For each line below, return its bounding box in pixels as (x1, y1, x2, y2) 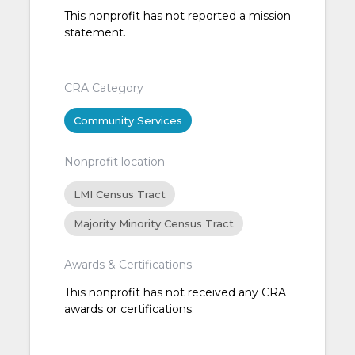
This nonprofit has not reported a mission (63, 9, 291, 24)
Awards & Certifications (63, 258, 192, 273)
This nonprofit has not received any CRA (63, 285, 286, 300)
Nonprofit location (63, 155, 165, 170)
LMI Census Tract (73, 188, 166, 201)
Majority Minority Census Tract (73, 217, 234, 231)
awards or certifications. (63, 302, 194, 317)
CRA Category (63, 81, 143, 96)
